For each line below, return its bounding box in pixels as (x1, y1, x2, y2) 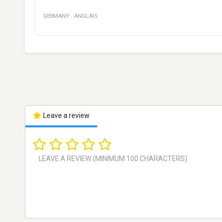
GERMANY (43, 12, 69, 19)
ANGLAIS (74, 12, 97, 19)
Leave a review (41, 111, 90, 119)
